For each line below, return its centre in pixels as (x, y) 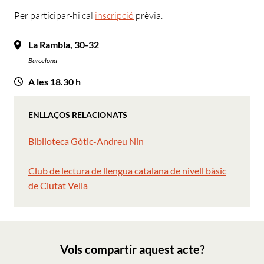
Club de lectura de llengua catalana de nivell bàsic (127, 171)
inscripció (114, 15)
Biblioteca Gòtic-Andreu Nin (86, 141)
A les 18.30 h (55, 82)
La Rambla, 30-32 (64, 44)
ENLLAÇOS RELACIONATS (78, 115)
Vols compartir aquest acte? (132, 249)
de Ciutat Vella (58, 185)
